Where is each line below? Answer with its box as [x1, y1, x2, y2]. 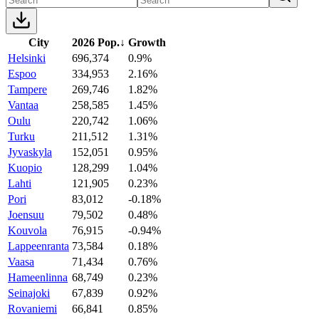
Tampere [8, 83, 47, 95]
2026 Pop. [72, 36, 120, 48]
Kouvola [8, 224, 47, 236]
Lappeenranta [8, 239, 69, 252]
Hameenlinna [8, 271, 68, 283]
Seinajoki [8, 286, 50, 299]
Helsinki [8, 51, 46, 64]
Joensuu [8, 208, 44, 221]
